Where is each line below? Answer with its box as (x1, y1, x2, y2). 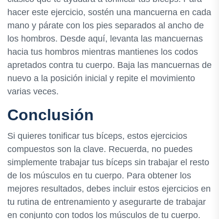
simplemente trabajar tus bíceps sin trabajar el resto (7, 157, 209, 167)
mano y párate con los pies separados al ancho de (7, 20, 204, 30)
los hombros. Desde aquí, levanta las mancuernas (7, 33, 203, 44)
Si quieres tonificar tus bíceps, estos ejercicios (7, 131, 187, 141)
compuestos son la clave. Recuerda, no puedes (7, 144, 193, 154)
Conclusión (7, 106, 94, 124)
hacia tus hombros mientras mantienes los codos (7, 46, 198, 57)
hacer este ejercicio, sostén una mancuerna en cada (7, 7, 211, 17)
